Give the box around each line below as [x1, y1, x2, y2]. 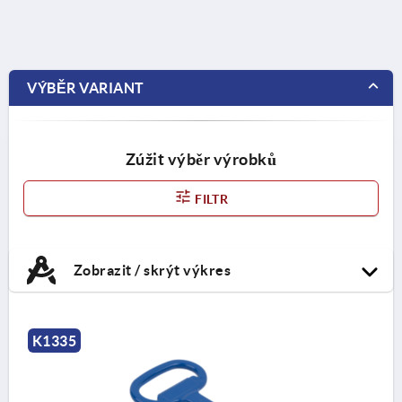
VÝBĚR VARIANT [27, 79, 144, 96]
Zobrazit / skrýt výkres [70, 261, 231, 278]
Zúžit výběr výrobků [125, 149, 277, 169]
